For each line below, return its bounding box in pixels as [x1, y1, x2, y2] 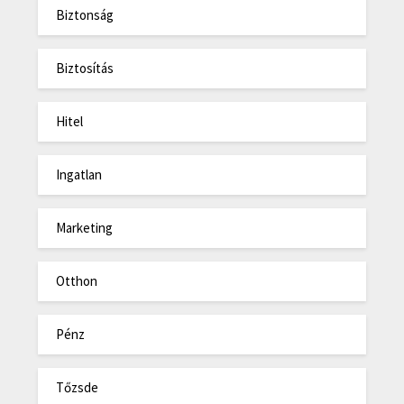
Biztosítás [56, 60, 115, 78]
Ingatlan [56, 166, 103, 184]
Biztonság [56, 6, 115, 24]
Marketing [56, 219, 114, 237]
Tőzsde [56, 379, 99, 397]
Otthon [56, 272, 98, 290]
